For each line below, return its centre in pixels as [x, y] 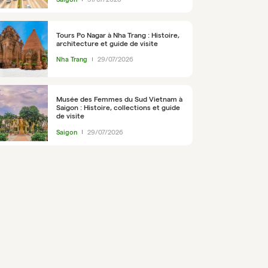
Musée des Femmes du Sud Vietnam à [119, 99]
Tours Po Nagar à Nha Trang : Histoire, [118, 35]
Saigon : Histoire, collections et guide [118, 108]
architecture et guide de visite [107, 43]
